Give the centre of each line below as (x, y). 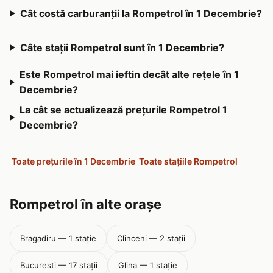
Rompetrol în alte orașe (86, 204)
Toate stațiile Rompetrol (188, 161)
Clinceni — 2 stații (151, 238)
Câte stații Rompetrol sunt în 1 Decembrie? (122, 47)
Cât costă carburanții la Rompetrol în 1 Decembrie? (141, 13)
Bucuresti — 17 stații (59, 265)
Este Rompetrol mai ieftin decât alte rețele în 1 (129, 74)
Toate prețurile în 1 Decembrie (73, 161)
